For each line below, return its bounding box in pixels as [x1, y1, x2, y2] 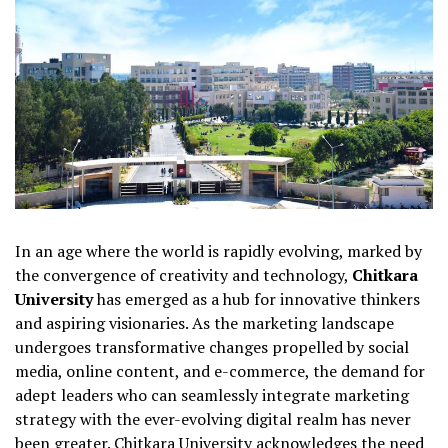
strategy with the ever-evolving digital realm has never [15, 408, 411, 431]
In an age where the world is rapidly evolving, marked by [15, 240, 422, 263]
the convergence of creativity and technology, [15, 264, 352, 287]
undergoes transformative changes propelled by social [15, 336, 409, 359]
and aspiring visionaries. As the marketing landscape [15, 312, 394, 335]
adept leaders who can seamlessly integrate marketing [15, 384, 409, 407]
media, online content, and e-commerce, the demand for [15, 360, 425, 383]
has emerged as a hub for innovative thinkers [93, 288, 420, 311]
